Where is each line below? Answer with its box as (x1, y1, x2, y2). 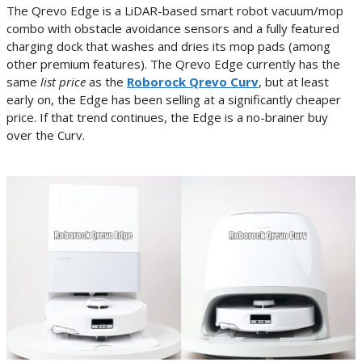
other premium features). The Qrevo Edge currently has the (6, 56, 340, 73)
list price (37, 74, 86, 90)
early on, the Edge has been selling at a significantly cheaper (6, 91, 341, 108)
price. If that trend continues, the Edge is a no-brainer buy (6, 109, 328, 126)
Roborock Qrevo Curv (127, 74, 259, 90)
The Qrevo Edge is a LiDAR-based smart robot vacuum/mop (6, 2, 343, 19)
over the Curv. (6, 127, 88, 144)
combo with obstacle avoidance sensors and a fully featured (6, 20, 339, 37)
